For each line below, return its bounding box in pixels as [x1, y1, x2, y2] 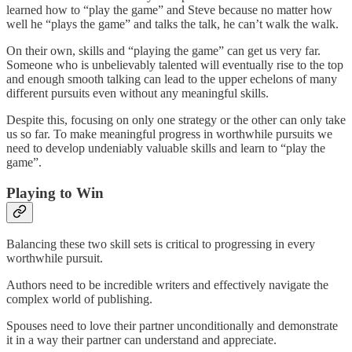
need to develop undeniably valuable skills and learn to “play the [6, 141, 325, 155]
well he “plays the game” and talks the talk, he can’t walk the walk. [6, 16, 339, 31]
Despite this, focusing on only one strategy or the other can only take [6, 112, 346, 126]
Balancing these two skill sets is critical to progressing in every [6, 237, 315, 251]
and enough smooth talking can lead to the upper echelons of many [6, 71, 337, 86]
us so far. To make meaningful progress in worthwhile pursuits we [6, 126, 332, 141]
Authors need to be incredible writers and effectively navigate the [6, 278, 328, 292]
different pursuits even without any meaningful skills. [6, 86, 269, 100]
